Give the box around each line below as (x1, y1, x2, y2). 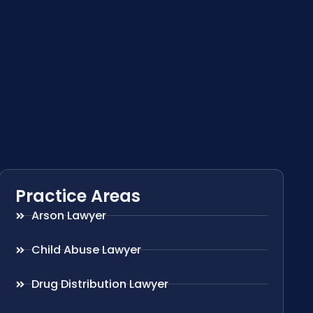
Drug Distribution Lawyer (31, 275, 168, 292)
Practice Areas (15, 184, 141, 208)
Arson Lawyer (31, 207, 106, 224)
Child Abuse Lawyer (31, 241, 141, 258)
